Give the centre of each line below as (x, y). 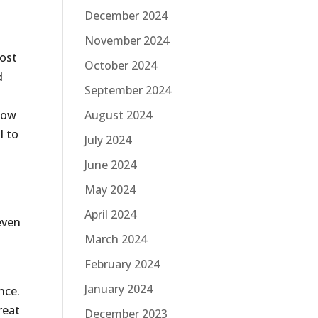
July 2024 (108, 140)
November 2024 (127, 40)
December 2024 (126, 16)
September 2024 (128, 90)
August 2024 (119, 115)
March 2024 (116, 239)
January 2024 (119, 289)
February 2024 (122, 264)
